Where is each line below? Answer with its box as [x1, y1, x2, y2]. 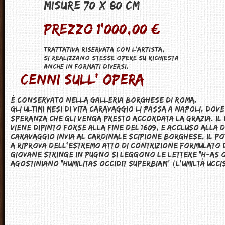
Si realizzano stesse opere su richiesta [44, 54, 179, 62]
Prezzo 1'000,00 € [44, 20, 160, 37]
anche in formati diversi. [44, 62, 129, 70]
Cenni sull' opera [21, 71, 145, 87]
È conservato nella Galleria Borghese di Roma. [11, 96, 197, 104]
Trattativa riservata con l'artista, [44, 45, 165, 53]
